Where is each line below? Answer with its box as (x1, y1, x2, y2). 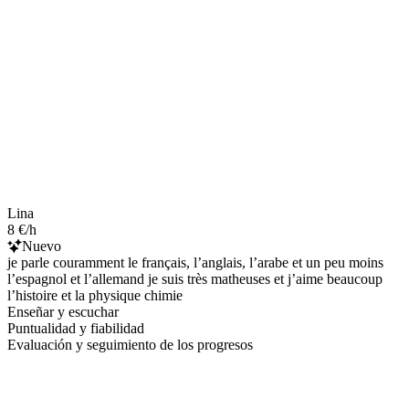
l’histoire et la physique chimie (7, 287, 183, 303)
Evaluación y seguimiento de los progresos (7, 336, 253, 352)
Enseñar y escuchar (7, 303, 119, 320)
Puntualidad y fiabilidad (7, 320, 144, 336)
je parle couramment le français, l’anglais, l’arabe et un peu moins (7, 254, 383, 270)
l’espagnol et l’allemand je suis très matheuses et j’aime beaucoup (7, 270, 383, 287)
